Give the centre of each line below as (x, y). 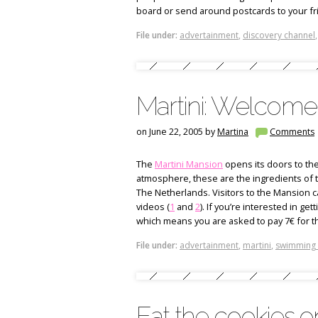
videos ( (153, 206)
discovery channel (279, 35)
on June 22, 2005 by (177, 132)
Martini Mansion (189, 164)
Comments (292, 132)
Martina (233, 132)
